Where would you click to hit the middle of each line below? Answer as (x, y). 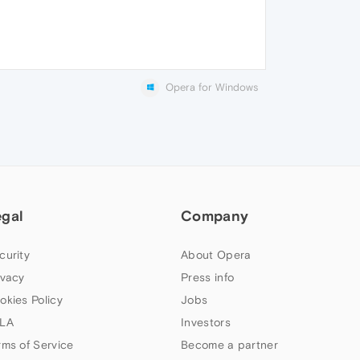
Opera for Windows (212, 87)
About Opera (216, 255)
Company (215, 216)
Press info (208, 278)
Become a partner (229, 345)
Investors (206, 323)
